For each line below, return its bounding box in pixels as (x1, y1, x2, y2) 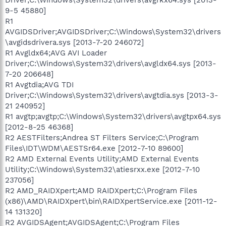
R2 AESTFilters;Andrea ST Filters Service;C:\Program (5, 133, 199, 142)
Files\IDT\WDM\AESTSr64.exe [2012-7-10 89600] (5, 143, 183, 153)
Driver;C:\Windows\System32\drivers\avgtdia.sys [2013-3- (5, 90, 218, 100)
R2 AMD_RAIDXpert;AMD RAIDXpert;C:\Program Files (5, 186, 197, 195)
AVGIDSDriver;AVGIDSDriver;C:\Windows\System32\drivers (5, 27, 221, 36)
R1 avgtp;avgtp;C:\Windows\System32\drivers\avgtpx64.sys (5, 111, 221, 121)
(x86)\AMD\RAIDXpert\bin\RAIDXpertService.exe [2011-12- (5, 196, 217, 206)
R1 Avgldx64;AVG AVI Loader (5, 48, 107, 58)
